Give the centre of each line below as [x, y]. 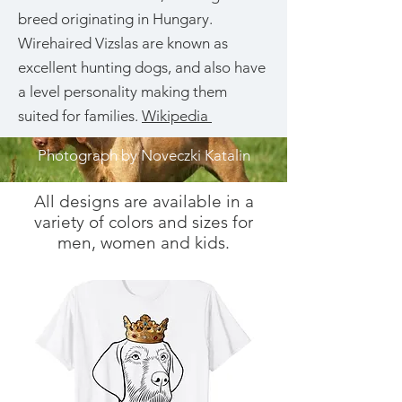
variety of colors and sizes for [144, 222]
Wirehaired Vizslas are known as [123, 43]
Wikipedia [177, 116]
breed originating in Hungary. [115, 19]
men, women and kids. [144, 243]
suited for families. [80, 116]
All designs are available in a [144, 201]
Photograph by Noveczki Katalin [144, 155]
